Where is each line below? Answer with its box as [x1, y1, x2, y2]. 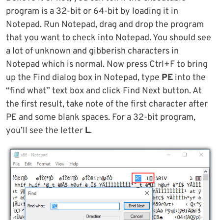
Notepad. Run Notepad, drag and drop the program [6, 19, 204, 30]
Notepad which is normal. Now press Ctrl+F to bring [6, 58, 208, 70]
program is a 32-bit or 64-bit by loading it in [6, 5, 178, 17]
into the [173, 72, 206, 83]
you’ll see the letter [6, 125, 85, 137]
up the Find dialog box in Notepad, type [6, 72, 162, 83]
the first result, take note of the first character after [6, 98, 208, 110]
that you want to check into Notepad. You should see [6, 32, 211, 44]
